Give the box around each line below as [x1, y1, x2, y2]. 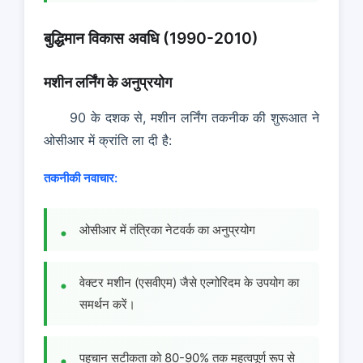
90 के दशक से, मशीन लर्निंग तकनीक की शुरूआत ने [70, 109, 319, 126]
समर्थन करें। [79, 297, 135, 313]
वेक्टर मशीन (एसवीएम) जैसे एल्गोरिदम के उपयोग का [79, 275, 299, 291]
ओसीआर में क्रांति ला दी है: [44, 131, 172, 148]
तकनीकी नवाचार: [44, 170, 117, 186]
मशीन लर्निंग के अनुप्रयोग [44, 73, 172, 91]
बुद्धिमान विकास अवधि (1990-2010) [44, 28, 258, 48]
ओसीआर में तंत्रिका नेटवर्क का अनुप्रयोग [79, 221, 255, 237]
